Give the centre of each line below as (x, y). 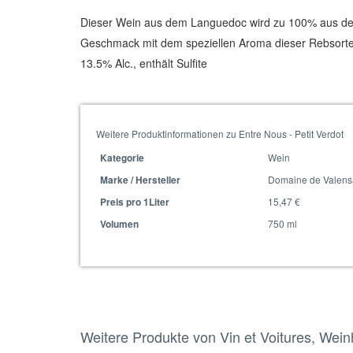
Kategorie (122, 158)
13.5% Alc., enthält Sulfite (144, 63)
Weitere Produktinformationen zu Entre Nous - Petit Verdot (220, 134)
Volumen (119, 224)
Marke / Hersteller (140, 180)
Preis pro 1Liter (135, 202)
